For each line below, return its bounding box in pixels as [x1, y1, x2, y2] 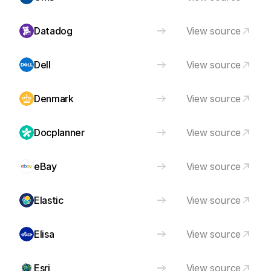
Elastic [34, 194, 64, 206]
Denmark [34, 93, 74, 105]
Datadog [34, 25, 73, 37]
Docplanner [34, 126, 85, 139]
